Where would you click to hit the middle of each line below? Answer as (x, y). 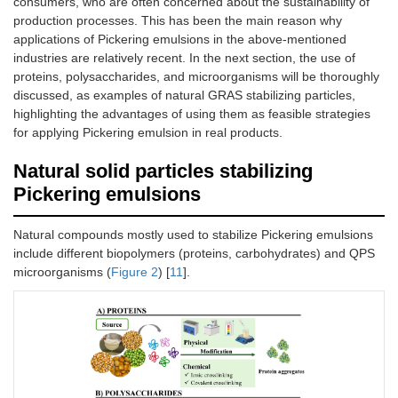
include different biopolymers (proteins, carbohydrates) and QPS (194, 253)
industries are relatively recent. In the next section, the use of (184, 57)
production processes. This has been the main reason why (178, 20)
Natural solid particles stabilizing (163, 171)
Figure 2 (135, 271)
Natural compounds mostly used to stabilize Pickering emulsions (193, 234)
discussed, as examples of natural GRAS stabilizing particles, (184, 95)
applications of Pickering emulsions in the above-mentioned (180, 39)
